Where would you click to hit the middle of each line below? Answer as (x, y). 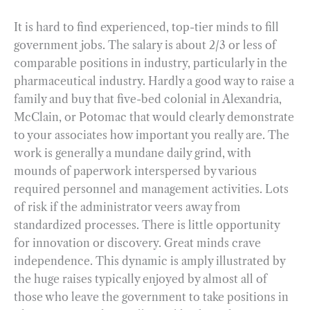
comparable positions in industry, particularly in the (151, 63)
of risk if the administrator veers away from (127, 207)
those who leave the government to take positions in (151, 297)
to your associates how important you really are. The (152, 135)
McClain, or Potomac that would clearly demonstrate (154, 117)
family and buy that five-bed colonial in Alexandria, (148, 99)
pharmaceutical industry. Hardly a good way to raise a (154, 81)
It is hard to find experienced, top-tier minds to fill (146, 27)
